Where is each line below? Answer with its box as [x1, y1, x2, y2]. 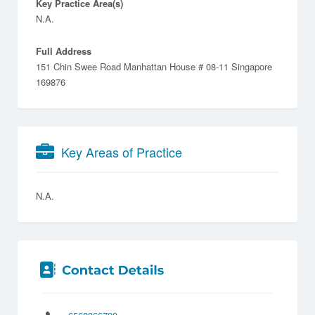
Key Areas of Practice [61, 142, 182, 161]
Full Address [36, 44, 91, 58]
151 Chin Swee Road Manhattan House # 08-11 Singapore [36, 59, 272, 73]
